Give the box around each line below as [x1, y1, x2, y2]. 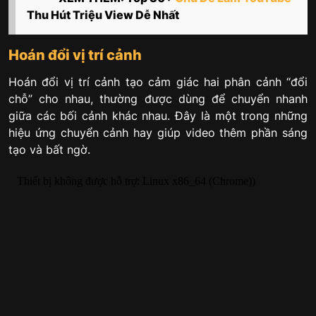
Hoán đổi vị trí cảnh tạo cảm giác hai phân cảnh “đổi [8, 74, 308, 89]
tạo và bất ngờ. [8, 142, 90, 157]
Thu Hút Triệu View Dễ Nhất [27, 7, 179, 22]
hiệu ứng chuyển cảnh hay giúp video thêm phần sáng [8, 125, 308, 140]
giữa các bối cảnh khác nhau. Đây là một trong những [8, 108, 308, 123]
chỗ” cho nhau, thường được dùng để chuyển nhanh [8, 91, 308, 106]
